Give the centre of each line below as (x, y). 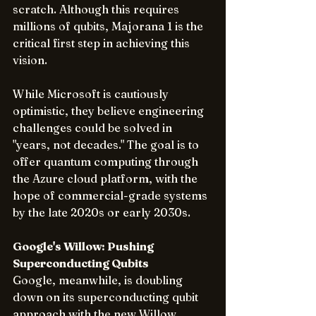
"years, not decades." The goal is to (107, 145)
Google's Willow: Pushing (84, 246)
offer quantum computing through (107, 162)
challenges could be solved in (94, 128)
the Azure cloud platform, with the (107, 178)
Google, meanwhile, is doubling (99, 280)
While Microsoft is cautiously (92, 94)
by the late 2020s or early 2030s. (102, 212)
